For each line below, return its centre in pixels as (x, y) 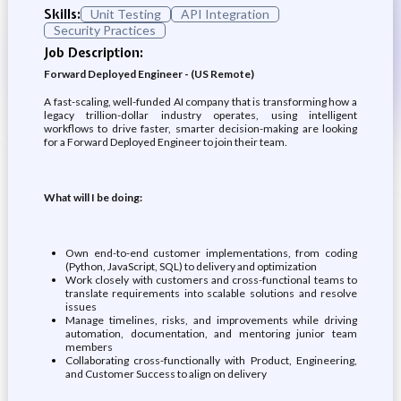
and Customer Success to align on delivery (166, 374)
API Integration (225, 14)
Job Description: (93, 53)
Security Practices (104, 30)
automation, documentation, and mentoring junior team (211, 333)
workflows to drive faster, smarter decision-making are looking (200, 128)
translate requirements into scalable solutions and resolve (211, 293)
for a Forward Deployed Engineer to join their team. (165, 142)
